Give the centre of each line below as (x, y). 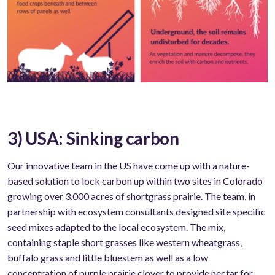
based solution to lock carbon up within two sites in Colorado (135, 181)
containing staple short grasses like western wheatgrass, (125, 242)
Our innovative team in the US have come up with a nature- (129, 166)
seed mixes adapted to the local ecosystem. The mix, (116, 227)
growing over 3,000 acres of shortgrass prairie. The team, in (131, 196)
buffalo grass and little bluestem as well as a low (108, 258)
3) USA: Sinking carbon (93, 138)
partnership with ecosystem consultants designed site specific (137, 212)
